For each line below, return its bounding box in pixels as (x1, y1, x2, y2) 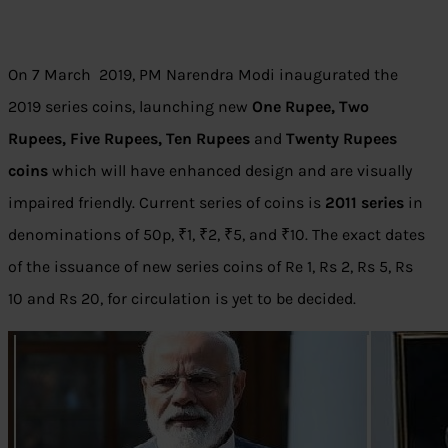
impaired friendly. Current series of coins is (8, 193, 325, 213)
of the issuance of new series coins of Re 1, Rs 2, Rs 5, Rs (8, 257, 413, 277)
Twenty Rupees (286, 129, 397, 149)
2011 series (325, 193, 404, 213)
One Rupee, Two (252, 97, 369, 117)
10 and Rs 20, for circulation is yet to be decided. (8, 289, 356, 309)
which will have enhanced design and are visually (48, 161, 412, 181)
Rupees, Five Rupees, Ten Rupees (8, 129, 250, 149)
